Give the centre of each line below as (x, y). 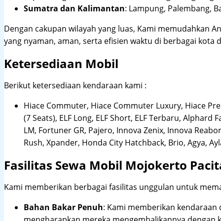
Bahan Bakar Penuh (63, 207)
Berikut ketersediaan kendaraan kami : (75, 86)
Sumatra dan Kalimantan (74, 9)
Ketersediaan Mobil (61, 64)
